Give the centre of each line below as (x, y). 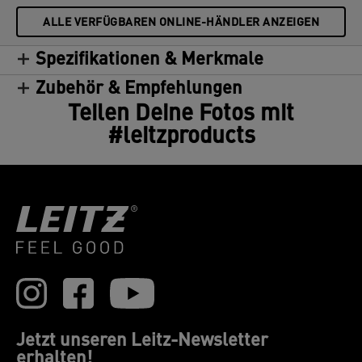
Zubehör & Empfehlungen (139, 89)
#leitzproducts (181, 137)
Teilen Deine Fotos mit (181, 115)
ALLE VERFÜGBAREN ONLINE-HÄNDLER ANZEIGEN (181, 23)
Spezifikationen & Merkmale (149, 60)
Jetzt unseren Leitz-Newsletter (142, 341)
